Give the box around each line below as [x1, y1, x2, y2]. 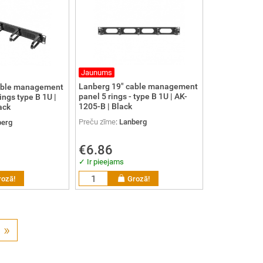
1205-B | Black [79, 102, 132, 112]
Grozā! [127, 174, 150, 184]
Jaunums [81, 68, 112, 77]
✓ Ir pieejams [79, 157, 124, 167]
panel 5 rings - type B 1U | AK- [79, 92, 187, 102]
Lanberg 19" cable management [79, 82, 198, 92]
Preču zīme [79, 117, 116, 126]
